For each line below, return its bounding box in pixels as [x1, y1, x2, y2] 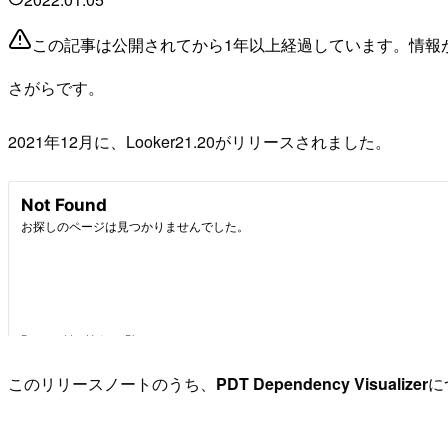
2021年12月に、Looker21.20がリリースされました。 [8, 130, 391, 154]
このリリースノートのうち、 [8, 372, 216, 396]
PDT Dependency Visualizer [216, 372, 428, 396]
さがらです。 [8, 76, 104, 100]
